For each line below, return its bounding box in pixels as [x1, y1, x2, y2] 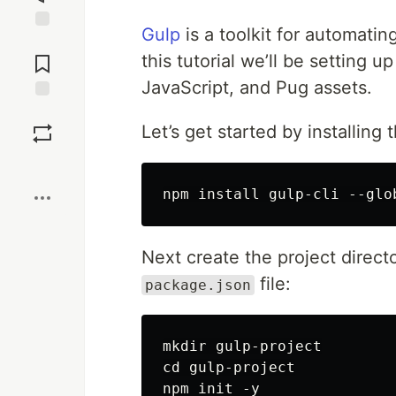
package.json [145, 277, 251, 293]
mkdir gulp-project [163, 338, 322, 354]
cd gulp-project [163, 359, 295, 376]
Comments [11, 49, 73, 65]
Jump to [19, 34, 66, 49]
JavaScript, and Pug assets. [141, 77, 372, 98]
